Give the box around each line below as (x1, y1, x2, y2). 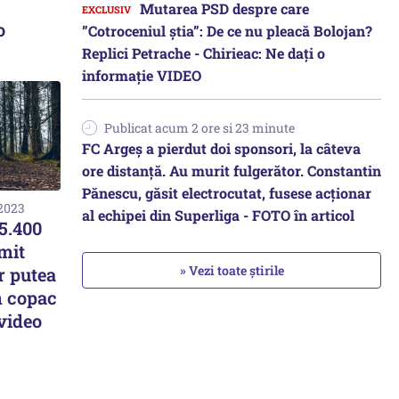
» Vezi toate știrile (179, 262, 284, 279)
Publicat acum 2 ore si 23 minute (104, 119, 295, 136)
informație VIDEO (82, 66, 201, 85)
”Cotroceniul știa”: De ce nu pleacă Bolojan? (82, 21, 372, 40)
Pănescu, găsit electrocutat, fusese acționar (82, 183, 371, 202)
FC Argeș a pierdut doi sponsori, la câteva (82, 139, 361, 158)
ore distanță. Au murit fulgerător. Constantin (82, 161, 381, 180)
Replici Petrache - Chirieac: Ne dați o (82, 44, 325, 62)
